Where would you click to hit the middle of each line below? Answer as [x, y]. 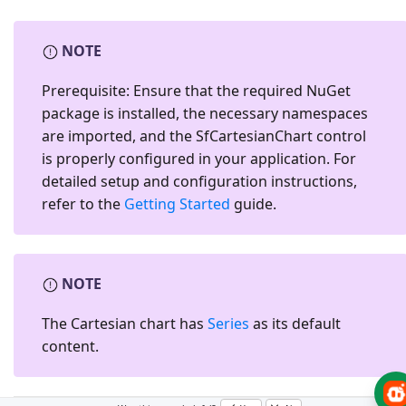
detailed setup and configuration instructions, [199, 182]
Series [228, 324]
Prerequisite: [86, 91]
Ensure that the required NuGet [240, 91]
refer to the [83, 204]
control [339, 136]
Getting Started [177, 204]
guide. [253, 204]
